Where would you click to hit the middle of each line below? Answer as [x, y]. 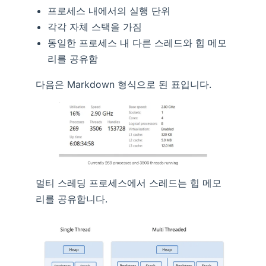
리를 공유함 [73, 59]
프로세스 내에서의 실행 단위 [109, 11]
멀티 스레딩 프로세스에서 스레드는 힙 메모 [129, 183]
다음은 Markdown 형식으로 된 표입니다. [123, 85]
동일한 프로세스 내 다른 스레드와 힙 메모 [137, 43]
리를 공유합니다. [72, 199]
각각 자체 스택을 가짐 [95, 27]
